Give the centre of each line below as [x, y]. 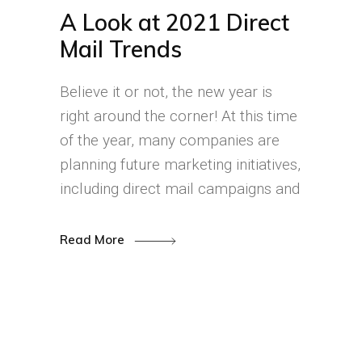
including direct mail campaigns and [180, 189]
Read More [94, 240]
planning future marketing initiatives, [180, 164]
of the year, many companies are [170, 140]
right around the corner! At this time [179, 116]
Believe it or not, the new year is [166, 92]
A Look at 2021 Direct [175, 22]
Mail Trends [121, 49]
